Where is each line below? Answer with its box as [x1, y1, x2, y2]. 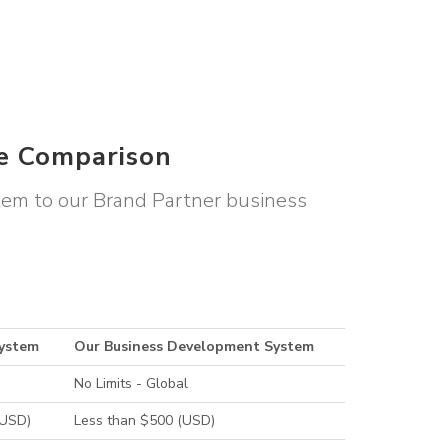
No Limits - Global [74, 374, 189, 394]
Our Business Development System [74, 337, 315, 357]
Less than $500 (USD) [74, 411, 216, 431]
